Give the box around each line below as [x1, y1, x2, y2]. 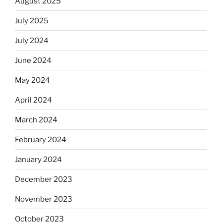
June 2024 [15, 55, 52, 65]
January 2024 [15, 155, 62, 164]
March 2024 [15, 115, 57, 124]
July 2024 [15, 36, 49, 45]
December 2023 [15, 174, 72, 184]
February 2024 [15, 135, 66, 144]
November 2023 [15, 194, 72, 204]
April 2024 [15, 95, 52, 105]
